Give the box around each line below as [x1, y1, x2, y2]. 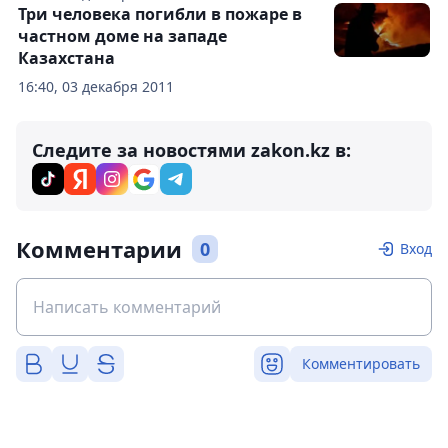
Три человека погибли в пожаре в [18, 3, 302, 26]
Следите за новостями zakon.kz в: [32, 138, 351, 163]
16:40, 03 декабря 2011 [18, 77, 174, 97]
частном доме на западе [18, 25, 227, 48]
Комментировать [302, 354, 420, 374]
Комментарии [16, 234, 182, 265]
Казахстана [18, 47, 115, 70]
